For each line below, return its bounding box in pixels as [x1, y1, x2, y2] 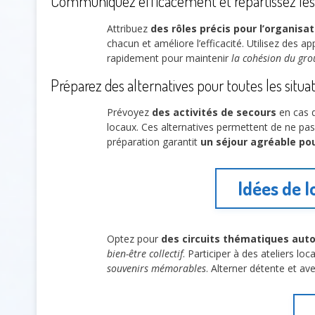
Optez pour [107, 231, 161, 245]
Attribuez [107, 21, 150, 35]
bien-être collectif [107, 246, 183, 260]
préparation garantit [107, 135, 200, 149]
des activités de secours [152, 105, 276, 120]
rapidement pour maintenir [107, 51, 231, 65]
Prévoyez [107, 105, 152, 120]
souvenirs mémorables [107, 261, 206, 275]
